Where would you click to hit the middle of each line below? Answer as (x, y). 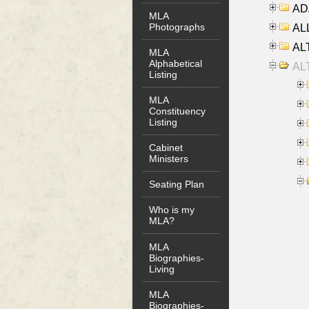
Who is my (172, 210)
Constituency (178, 111)
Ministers (169, 159)
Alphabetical (176, 63)
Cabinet (166, 148)
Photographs (177, 27)
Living (162, 269)
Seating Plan (177, 185)
